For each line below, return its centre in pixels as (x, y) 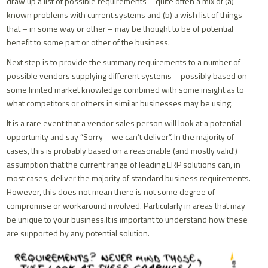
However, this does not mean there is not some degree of (111, 192)
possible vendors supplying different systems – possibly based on (127, 76)
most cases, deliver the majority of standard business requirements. (129, 178)
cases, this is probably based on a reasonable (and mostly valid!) (122, 150)
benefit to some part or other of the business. (89, 42)
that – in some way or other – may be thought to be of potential (120, 28)
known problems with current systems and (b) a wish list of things (125, 15)
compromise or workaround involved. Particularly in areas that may (126, 205)
